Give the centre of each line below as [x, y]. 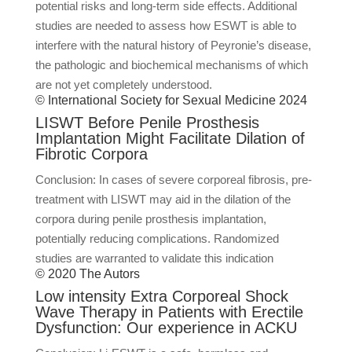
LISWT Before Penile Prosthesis [147, 123]
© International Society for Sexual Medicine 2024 [171, 100]
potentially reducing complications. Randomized [157, 238]
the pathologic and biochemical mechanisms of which [171, 65]
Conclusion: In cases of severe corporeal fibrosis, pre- [173, 180]
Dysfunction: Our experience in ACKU [166, 328]
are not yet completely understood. [123, 84]
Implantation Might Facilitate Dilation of [170, 138]
